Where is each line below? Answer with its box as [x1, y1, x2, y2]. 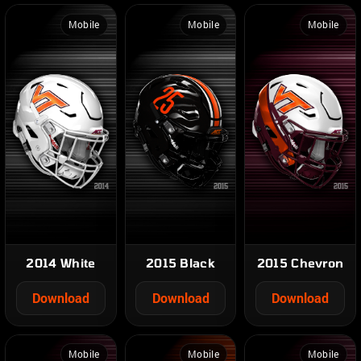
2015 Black [146, 255, 215, 270]
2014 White [26, 255, 96, 270]
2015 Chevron [256, 255, 344, 270]
